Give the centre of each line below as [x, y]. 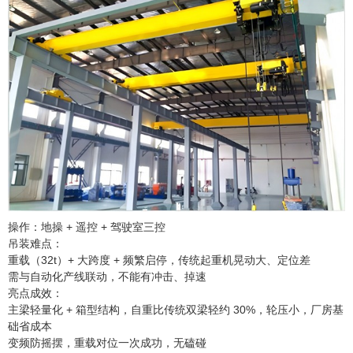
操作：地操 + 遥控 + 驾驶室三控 [87, 227]
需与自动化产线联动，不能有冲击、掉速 [107, 277]
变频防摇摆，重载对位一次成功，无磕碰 [107, 343]
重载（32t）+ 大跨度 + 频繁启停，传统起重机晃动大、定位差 [159, 260]
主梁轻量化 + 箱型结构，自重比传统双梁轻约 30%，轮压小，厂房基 [176, 310]
